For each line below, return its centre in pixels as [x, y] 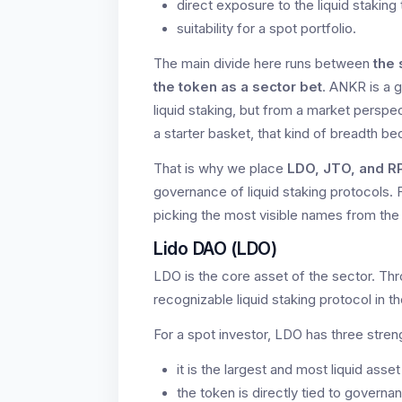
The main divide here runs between [263, 63]
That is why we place [220, 168]
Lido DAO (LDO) [215, 248]
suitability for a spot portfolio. [267, 28]
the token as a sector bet [238, 87]
